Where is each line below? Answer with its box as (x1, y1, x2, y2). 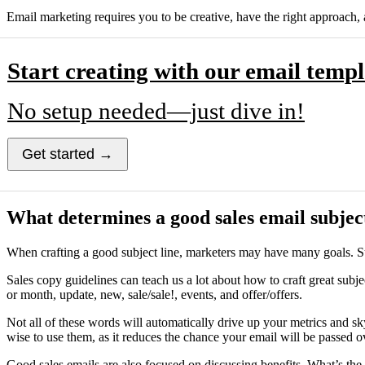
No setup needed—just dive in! (7, 97, 305, 124)
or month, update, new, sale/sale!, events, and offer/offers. (7, 288, 302, 302)
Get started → (22, 145, 113, 162)
